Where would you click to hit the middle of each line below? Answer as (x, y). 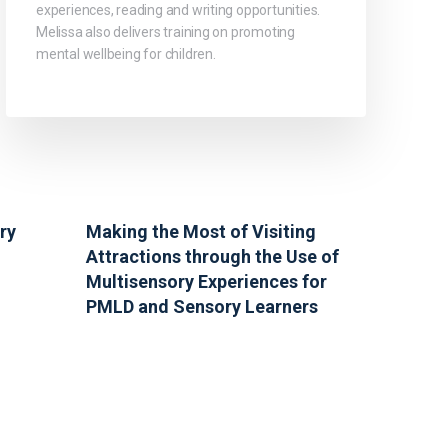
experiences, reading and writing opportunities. (178, 10)
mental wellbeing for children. (126, 54)
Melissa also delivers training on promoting (165, 32)
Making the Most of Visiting (201, 232)
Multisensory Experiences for (206, 282)
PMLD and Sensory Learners (202, 307)
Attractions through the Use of (212, 257)
